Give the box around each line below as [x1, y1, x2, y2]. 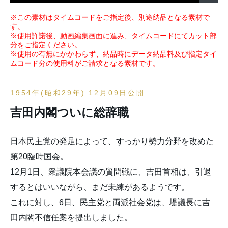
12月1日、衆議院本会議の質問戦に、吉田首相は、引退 [10, 167, 211, 176]
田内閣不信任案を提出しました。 [10, 213, 132, 222]
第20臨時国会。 [10, 152, 68, 161]
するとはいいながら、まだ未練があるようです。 [10, 183, 189, 191]
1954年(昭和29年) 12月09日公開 [10, 89, 145, 97]
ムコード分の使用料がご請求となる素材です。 [10, 59, 160, 67]
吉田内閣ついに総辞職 [10, 106, 129, 119]
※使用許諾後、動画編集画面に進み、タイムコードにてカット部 [10, 32, 217, 40]
